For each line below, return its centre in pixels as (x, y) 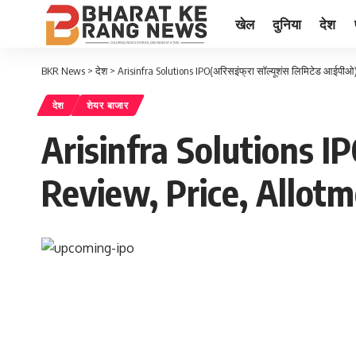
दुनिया (287, 23)
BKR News (63, 71)
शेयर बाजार (107, 106)
